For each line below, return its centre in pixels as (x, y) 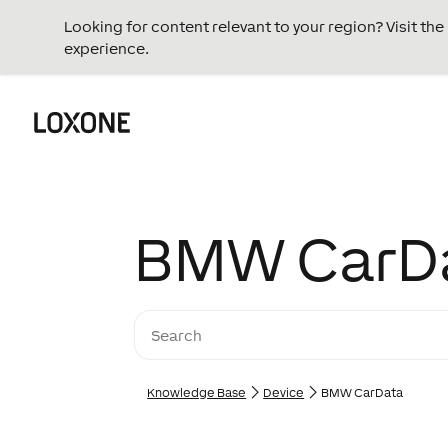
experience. (106, 48)
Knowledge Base (197, 393)
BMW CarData (362, 393)
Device (284, 393)
